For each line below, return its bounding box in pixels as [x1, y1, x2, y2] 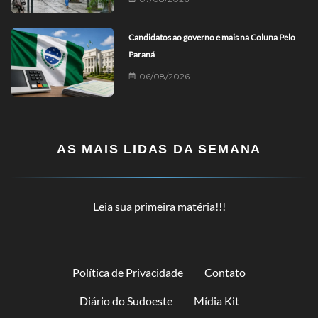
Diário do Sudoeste [79, 294, 172, 308]
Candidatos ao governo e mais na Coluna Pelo [128, 31, 296, 43]
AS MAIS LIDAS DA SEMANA [56, 142, 262, 157]
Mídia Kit [193, 294, 239, 308]
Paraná [128, 48, 155, 60]
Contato [204, 265, 246, 280]
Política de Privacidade [72, 265, 183, 280]
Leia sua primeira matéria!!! [92, 199, 226, 214]
